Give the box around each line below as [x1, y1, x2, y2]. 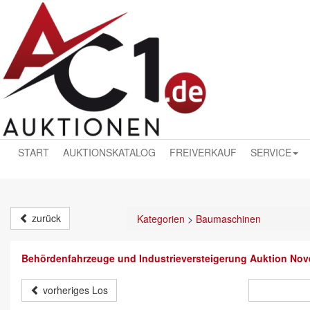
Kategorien [137, 212, 185, 226]
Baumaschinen [196, 212, 261, 226]
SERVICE [250, 145, 291, 159]
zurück [29, 211, 61, 225]
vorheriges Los [40, 283, 108, 297]
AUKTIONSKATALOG [63, 145, 156, 159]
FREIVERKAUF [170, 145, 237, 159]
